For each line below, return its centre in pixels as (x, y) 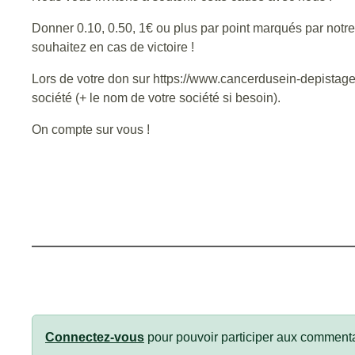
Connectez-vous (95, 337)
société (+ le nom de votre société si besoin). (156, 97)
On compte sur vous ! (91, 129)
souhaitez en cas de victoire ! (113, 47)
